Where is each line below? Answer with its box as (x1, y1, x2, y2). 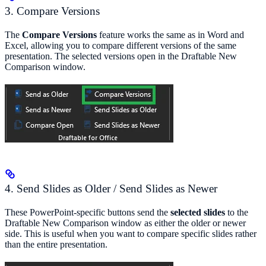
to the (225, 207, 248, 218)
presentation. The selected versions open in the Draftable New (5, 50, 237, 61)
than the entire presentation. (5, 239, 107, 250)
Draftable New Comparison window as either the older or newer (5, 218, 246, 229)
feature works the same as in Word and (97, 29, 244, 40)
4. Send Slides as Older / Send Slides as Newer (5, 182, 217, 195)
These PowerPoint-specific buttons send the (5, 207, 170, 218)
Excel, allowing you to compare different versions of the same (5, 40, 236, 50)
